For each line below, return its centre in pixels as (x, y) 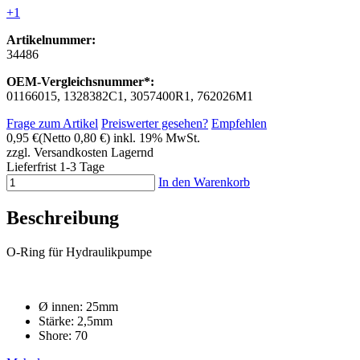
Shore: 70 (63, 335)
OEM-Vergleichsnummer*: (80, 81)
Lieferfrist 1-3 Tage (55, 166)
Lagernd (132, 152)
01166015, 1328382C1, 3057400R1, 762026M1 (130, 96)
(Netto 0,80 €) (74, 137)
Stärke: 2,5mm (76, 321)
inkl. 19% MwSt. (157, 137)
